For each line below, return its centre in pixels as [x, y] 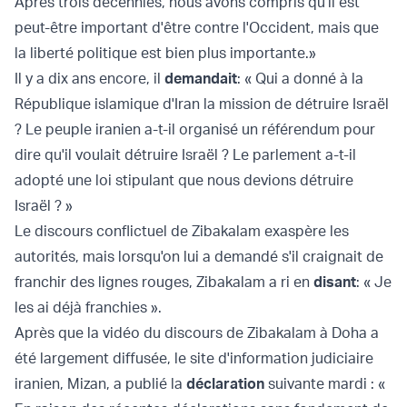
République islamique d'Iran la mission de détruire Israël [202, 104]
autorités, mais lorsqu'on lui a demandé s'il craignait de [199, 257]
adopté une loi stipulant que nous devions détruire [184, 180]
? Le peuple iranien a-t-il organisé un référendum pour [195, 129]
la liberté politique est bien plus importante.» [165, 53]
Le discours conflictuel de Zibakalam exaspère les [182, 231]
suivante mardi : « [325, 384]
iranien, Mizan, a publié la [100, 384]
